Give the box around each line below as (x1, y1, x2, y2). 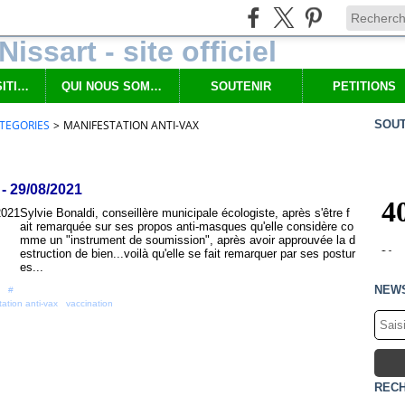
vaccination (66, 298, 113, 308)
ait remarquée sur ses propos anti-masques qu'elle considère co (20, 220, 353, 233)
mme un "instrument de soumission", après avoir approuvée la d (20, 233, 355, 247)
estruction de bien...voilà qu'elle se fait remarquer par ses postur (20, 247, 355, 260)
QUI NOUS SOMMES (149, 79, 162, 93)
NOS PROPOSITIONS (16, 79, 29, 93)
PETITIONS (333, 79, 396, 93)
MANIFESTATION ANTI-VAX (63, 118, 199, 133)
